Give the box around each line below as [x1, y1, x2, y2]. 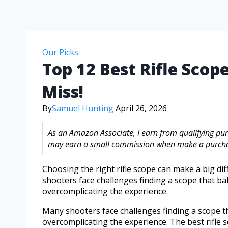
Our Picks [42, 46, 78, 58]
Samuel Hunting [52, 102, 113, 114]
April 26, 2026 [116, 102, 167, 114]
